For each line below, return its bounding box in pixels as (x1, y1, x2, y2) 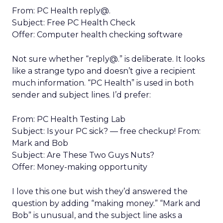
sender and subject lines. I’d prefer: (12, 90, 151, 100)
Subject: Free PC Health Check (12, 18, 135, 27)
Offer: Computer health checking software (12, 30, 183, 39)
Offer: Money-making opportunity (12, 162, 147, 172)
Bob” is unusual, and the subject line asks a (12, 211, 182, 220)
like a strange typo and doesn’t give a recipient (12, 66, 196, 76)
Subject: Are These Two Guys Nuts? (12, 150, 154, 160)
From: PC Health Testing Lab (12, 114, 125, 124)
